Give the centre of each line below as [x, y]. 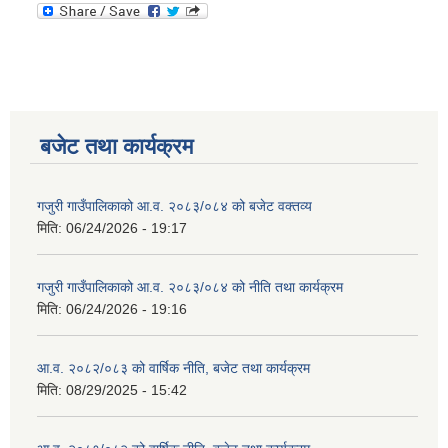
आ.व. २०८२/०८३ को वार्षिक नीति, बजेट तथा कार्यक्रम [173, 368]
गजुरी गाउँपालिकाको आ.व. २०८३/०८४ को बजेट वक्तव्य [174, 206]
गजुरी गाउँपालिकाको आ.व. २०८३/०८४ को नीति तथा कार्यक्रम [190, 287]
